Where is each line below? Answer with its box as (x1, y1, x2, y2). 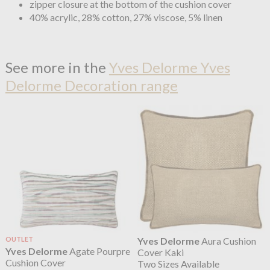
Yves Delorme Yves (108, 58, 230, 76)
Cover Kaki (137, 246, 184, 258)
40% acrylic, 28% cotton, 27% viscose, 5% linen (29, 11, 222, 24)
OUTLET (5, 234, 33, 243)
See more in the (5, 58, 109, 76)
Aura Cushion (199, 234, 257, 246)
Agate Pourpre (67, 245, 130, 257)
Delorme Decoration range (5, 76, 178, 94)
